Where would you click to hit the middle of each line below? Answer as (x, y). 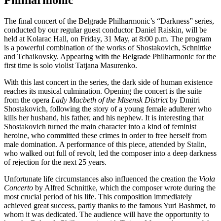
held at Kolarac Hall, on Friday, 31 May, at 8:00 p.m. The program (108, 39)
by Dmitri (184, 100)
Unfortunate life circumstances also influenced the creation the (101, 179)
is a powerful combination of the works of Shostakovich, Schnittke (108, 48)
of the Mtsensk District (132, 100)
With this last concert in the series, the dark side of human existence (108, 82)
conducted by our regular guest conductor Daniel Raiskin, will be (105, 30)
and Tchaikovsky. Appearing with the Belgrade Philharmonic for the (110, 57)
